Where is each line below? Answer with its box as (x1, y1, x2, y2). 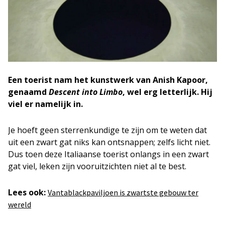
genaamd (8, 86, 49, 97)
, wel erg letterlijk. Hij (123, 86, 212, 97)
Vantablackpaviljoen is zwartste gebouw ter (48, 187, 198, 197)
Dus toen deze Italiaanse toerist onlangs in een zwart (8, 149, 209, 160)
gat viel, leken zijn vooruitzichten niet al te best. (8, 161, 186, 172)
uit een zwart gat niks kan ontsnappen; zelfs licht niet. (8, 137, 210, 148)
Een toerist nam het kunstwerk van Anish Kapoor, (8, 74, 208, 85)
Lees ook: (8, 187, 46, 198)
